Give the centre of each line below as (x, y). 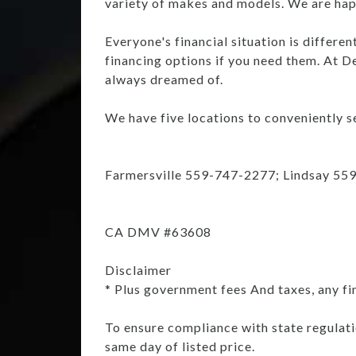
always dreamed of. (164, 79)
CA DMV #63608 (158, 231)
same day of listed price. (180, 346)
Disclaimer (138, 269)
